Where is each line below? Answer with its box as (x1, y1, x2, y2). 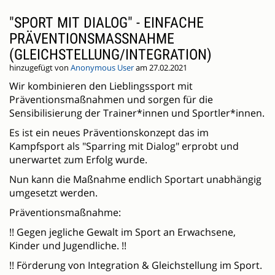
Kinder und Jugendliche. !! (9, 239, 126, 253)
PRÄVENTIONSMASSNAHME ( (9, 30, 174, 48)
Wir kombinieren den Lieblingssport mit (9, 79, 193, 93)
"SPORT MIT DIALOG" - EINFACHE (9, 14, 204, 32)
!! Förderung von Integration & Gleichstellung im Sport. (9, 258, 262, 273)
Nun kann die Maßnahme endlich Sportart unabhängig (9, 172, 261, 187)
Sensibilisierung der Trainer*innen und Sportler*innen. (9, 106, 265, 120)
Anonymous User (71, 63, 134, 74)
